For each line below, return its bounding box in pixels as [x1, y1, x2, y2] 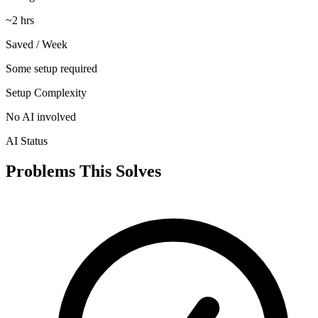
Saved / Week [6, 38, 67, 51]
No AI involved [6, 111, 76, 124]
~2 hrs [6, 14, 34, 27]
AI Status [6, 135, 48, 148]
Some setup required [6, 62, 97, 75]
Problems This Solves [6, 162, 161, 181]
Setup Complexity [6, 87, 87, 99]
